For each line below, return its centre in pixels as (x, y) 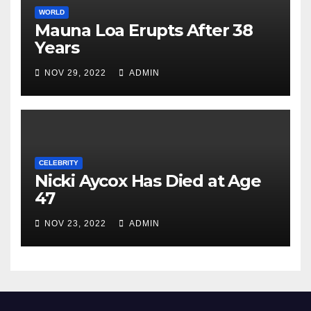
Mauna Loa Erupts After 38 (144, 31)
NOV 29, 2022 (75, 73)
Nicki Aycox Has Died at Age (148, 181)
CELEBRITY (59, 163)
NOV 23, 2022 (75, 224)
